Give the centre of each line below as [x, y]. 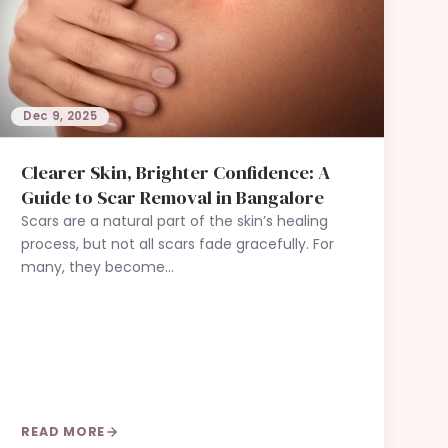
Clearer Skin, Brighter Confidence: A [176, 171]
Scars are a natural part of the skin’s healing [175, 220]
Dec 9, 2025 [60, 115]
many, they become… [98, 266]
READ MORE [63, 432]
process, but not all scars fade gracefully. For [178, 243]
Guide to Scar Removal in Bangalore [173, 196]
